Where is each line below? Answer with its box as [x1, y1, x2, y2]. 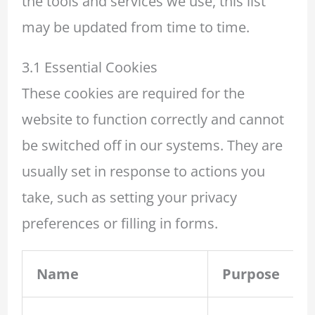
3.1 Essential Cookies [21, 57, 157, 77]
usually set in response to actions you [21, 161, 265, 181]
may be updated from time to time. [21, 17, 250, 37]
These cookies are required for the [21, 83, 245, 103]
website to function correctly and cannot [21, 109, 284, 129]
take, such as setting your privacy [21, 187, 237, 207]
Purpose [221, 264, 280, 283]
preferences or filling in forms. [21, 213, 218, 233]
